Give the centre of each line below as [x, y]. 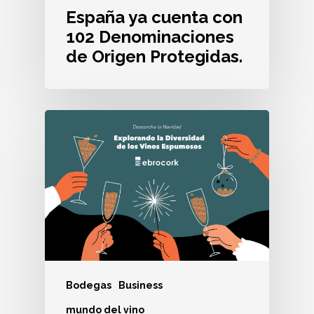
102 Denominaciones [150, 37]
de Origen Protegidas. [154, 57]
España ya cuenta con [154, 18]
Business [141, 286]
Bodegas [89, 286]
